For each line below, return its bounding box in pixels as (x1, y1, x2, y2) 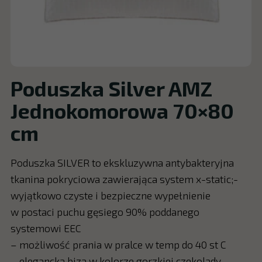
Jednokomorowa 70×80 (10, 98, 234, 123)
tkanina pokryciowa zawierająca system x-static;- (10, 172, 238, 185)
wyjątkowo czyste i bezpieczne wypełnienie (10, 188, 211, 202)
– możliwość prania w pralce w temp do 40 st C (10, 237, 226, 251)
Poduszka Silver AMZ (10, 75, 212, 101)
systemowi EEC (10, 221, 81, 235)
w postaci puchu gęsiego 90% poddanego (10, 205, 199, 218)
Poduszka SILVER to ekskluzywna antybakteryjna (10, 156, 234, 169)
